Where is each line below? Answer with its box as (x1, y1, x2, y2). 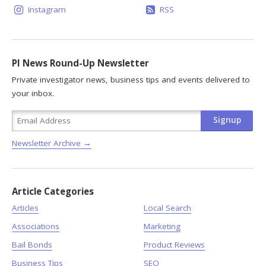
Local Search (143, 202, 191, 214)
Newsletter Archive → (12, 137, 91, 148)
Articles (12, 202, 39, 214)
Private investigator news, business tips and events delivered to (12, 74, 250, 85)
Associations (12, 221, 59, 232)
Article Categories (12, 185, 94, 198)
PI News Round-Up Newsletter (12, 57, 149, 69)
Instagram (26, 4, 66, 15)
